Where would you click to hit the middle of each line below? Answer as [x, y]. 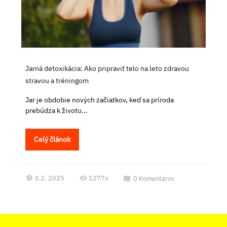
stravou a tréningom [57, 80]
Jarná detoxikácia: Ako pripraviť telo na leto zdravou [107, 68]
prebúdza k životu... [57, 110]
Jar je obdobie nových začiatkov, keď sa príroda [100, 100]
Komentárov [157, 178]
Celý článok [52, 139]
